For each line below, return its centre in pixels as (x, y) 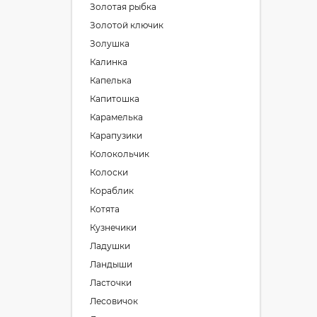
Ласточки (111, 283)
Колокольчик (120, 154)
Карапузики (116, 136)
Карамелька (116, 117)
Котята (105, 209)
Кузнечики (113, 227)
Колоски (109, 172)
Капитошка (115, 99)
